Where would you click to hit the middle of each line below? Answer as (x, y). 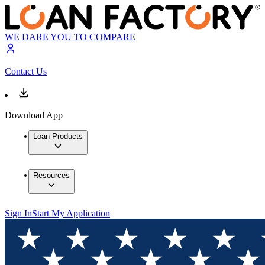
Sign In (18, 214)
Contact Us (26, 72)
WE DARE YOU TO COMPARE (70, 37)
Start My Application (71, 214)
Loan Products (58, 137)
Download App (34, 115)
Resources (51, 176)
